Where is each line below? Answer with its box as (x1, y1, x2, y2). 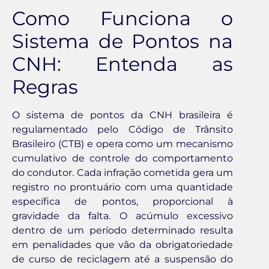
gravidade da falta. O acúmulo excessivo (12, 210, 233, 222)
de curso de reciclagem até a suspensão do (12, 253, 233, 265)
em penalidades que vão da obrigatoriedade (12, 239, 233, 251)
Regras (12, 75, 78, 99)
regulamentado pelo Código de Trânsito (12, 124, 233, 136)
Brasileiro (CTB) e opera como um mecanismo (12, 138, 233, 150)
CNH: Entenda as (12, 52, 233, 76)
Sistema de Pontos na (12, 29, 233, 53)
